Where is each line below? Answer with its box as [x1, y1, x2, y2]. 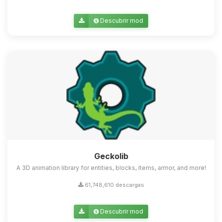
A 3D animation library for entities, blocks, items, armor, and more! [16, 164, 206, 172]
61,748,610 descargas [83, 181, 144, 189]
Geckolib [94, 151, 128, 162]
